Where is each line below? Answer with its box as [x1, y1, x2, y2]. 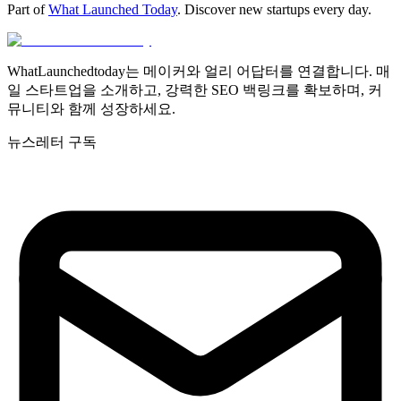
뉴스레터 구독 [7, 133, 97, 149]
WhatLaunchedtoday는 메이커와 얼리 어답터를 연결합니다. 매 [7, 63, 390, 79]
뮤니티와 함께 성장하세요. [7, 100, 175, 116]
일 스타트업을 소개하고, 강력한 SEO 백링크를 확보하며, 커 [7, 81, 382, 98]
